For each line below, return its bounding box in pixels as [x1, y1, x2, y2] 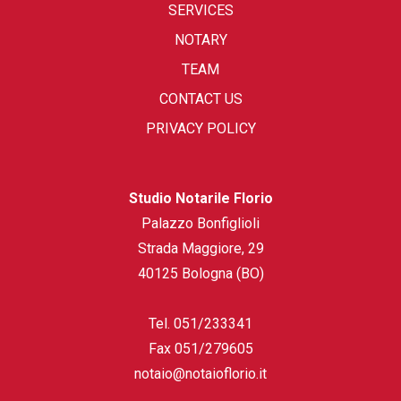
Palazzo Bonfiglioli [141, 214, 260, 232]
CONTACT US [158, 90, 243, 107]
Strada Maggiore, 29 [137, 239, 264, 257]
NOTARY [174, 30, 227, 48]
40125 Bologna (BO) [137, 264, 264, 282]
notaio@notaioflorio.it [134, 364, 267, 382]
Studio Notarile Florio [128, 189, 273, 207]
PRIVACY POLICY [145, 119, 256, 137]
